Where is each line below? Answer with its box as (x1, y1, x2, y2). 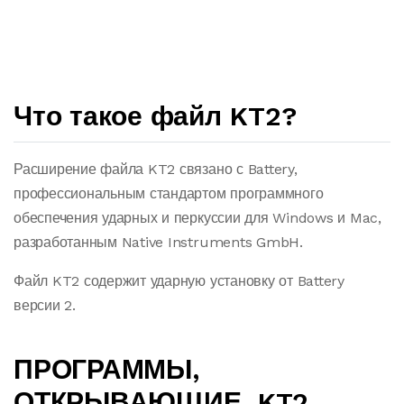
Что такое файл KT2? (14, 100, 297, 132)
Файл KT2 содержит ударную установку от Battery (14, 272, 344, 289)
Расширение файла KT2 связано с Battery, (14, 161, 298, 178)
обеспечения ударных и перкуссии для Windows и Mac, (14, 209, 382, 226)
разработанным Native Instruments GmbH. (14, 234, 303, 251)
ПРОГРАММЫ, (14, 353, 199, 385)
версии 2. (14, 297, 76, 314)
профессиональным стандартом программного (14, 185, 324, 202)
